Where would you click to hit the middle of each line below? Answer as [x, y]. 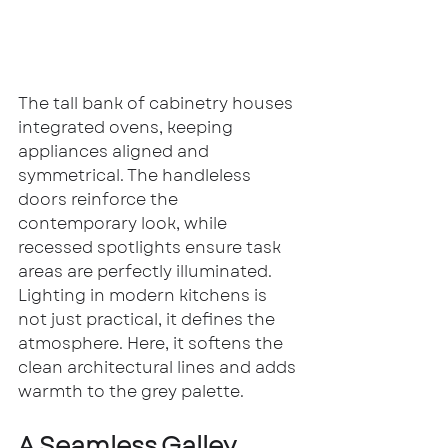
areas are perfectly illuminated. [145, 272]
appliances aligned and [115, 152]
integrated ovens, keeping [127, 128]
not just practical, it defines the [148, 320]
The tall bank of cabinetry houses [157, 104]
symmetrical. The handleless [136, 176]
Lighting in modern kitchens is [144, 296]
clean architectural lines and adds [159, 368]
